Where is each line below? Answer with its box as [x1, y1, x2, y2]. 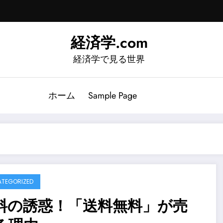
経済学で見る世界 [73, 52, 145, 66]
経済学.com [70, 31, 148, 53]
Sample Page [88, 89, 137, 102]
